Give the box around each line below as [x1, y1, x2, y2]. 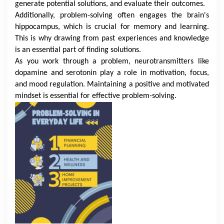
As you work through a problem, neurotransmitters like [15, 57, 209, 65]
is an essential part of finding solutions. [15, 46, 141, 54]
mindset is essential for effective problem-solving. [15, 92, 176, 100]
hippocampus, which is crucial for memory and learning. [15, 23, 209, 31]
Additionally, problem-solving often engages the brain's [15, 11, 209, 19]
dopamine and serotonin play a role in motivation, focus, [15, 69, 209, 77]
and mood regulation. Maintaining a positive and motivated [15, 80, 209, 88]
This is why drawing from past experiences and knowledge [15, 34, 209, 42]
